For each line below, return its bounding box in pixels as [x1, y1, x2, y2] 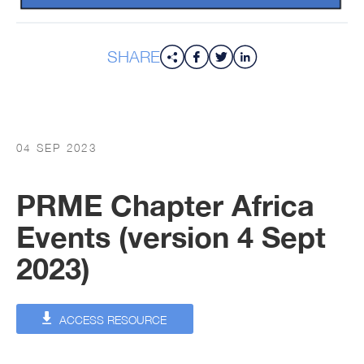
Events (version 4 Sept [16, 219, 326, 254]
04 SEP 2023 [16, 141, 97, 155]
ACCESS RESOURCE [56, 312, 167, 327]
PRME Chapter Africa [16, 187, 314, 223]
